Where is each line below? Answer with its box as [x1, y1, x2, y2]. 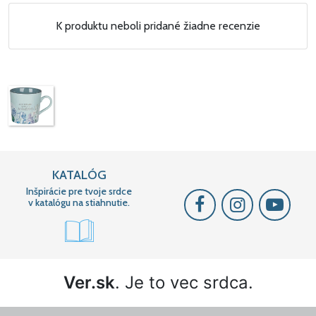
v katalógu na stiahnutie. [28, 196, 130, 209]
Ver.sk [63, 272, 115, 293]
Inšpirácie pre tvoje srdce [26, 185, 132, 198]
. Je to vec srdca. [114, 272, 253, 293]
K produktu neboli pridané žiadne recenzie [56, 18, 260, 32]
